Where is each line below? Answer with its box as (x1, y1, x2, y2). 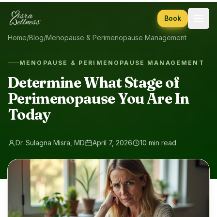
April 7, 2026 (93, 138, 132, 147)
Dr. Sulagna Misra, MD (15, 138, 85, 147)
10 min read (140, 138, 176, 147)
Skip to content (5, 4, 62, 14)
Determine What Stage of (8, 73, 180, 92)
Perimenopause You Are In (8, 89, 189, 108)
